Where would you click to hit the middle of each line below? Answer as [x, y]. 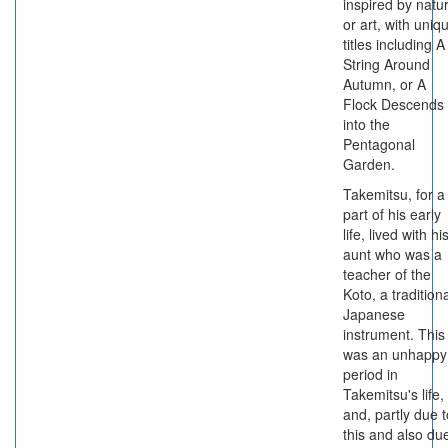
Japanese [374, 314]
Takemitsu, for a [394, 194]
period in [370, 374]
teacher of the [387, 274]
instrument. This [394, 334]
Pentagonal [379, 144]
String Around [386, 64]
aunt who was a [392, 254]
